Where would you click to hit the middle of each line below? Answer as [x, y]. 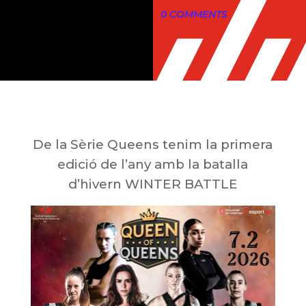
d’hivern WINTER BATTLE [153, 184]
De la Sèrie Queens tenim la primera [153, 145]
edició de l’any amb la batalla [153, 165]
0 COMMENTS [194, 15]
